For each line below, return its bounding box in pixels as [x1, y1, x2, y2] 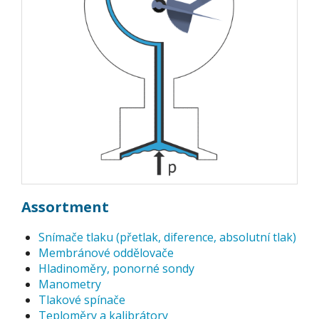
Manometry [38, 276, 101, 292]
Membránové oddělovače [38, 245, 174, 261]
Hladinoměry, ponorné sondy [38, 261, 194, 276]
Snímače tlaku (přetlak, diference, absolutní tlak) [38, 229, 296, 245]
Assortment [21, 197, 109, 216]
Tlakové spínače [38, 292, 125, 308]
